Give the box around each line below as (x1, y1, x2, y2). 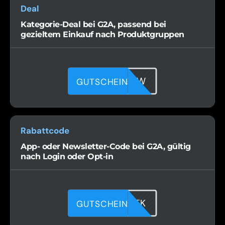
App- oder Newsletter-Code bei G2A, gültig (21, 142, 191, 151)
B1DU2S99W (87, 75, 147, 87)
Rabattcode (21, 125, 69, 136)
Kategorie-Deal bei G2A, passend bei (21, 20, 166, 29)
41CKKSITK (94, 197, 147, 209)
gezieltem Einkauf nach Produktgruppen (21, 30, 184, 39)
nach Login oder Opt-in (21, 152, 113, 161)
